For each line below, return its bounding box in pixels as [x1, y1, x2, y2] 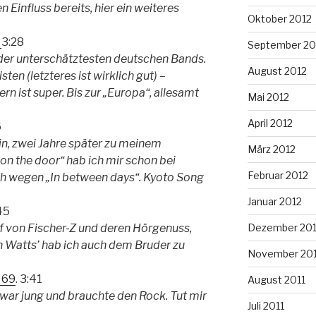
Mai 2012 [247, 90, 289, 103]
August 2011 [247, 273, 305, 286]
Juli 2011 [247, 299, 284, 312]
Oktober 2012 [247, 12, 312, 25]
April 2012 [247, 116, 293, 129]
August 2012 [247, 64, 307, 77]
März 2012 [247, 142, 296, 155]
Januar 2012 [247, 195, 302, 207]
